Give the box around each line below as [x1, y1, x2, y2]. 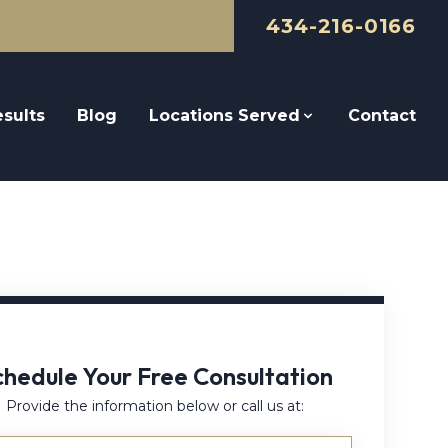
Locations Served [149, 106, 300, 126]
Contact [348, 106, 416, 126]
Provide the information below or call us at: [6, 397, 305, 415]
